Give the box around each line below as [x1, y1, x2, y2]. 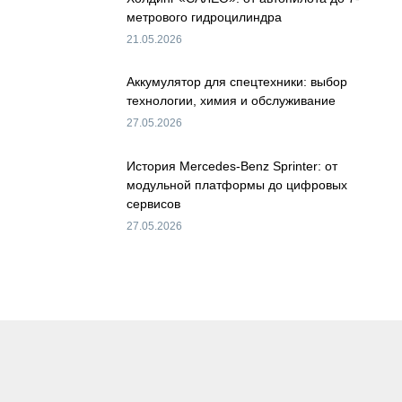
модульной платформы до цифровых [127, 178, 347, 193]
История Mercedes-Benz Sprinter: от [127, 159, 337, 174]
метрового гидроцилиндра [127, 9, 282, 24]
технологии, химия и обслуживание [127, 93, 336, 109]
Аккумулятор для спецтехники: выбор [127, 74, 347, 90]
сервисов [127, 197, 180, 212]
